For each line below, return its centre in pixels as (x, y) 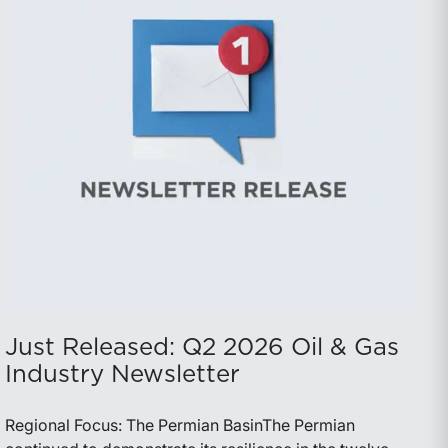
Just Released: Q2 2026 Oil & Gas (202, 347)
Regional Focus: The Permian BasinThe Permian (180, 424)
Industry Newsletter (123, 374)
